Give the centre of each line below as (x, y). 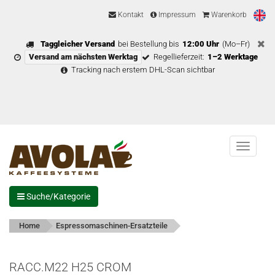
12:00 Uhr (200, 44)
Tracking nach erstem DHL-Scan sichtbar (143, 70)
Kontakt (130, 15)
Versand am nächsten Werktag (83, 57)
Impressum (176, 15)
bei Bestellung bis (148, 44)
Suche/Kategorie (57, 196)
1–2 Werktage (233, 57)
